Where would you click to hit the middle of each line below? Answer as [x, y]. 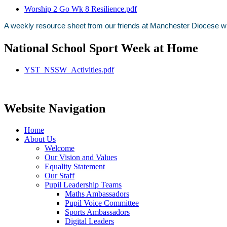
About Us [40, 139]
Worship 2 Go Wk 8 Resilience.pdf [81, 9]
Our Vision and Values [81, 157]
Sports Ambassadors [97, 212]
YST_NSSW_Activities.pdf [69, 69]
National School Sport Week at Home [101, 48]
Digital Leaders [89, 221]
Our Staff [60, 175]
